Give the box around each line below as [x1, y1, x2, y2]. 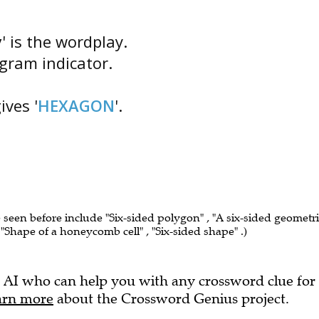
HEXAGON [38, 95, 115, 116]
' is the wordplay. [2, 31, 127, 52]
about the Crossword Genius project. [53, 290, 289, 308]
